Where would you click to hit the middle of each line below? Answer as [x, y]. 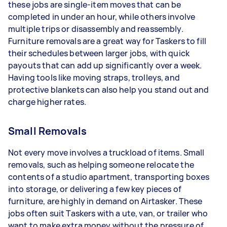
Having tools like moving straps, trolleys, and [94, 78]
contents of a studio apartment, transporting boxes [109, 177]
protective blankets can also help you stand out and [109, 90]
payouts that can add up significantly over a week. [105, 65]
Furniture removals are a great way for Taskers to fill [107, 41]
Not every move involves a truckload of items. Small [106, 153]
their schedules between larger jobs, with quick [99, 53]
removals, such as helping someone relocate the [101, 165]
